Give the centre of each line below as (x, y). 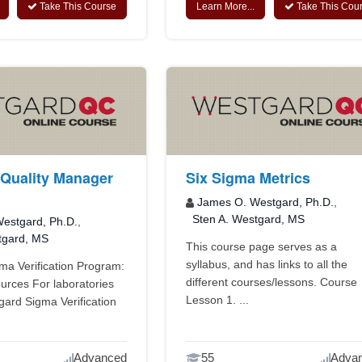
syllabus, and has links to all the (267, 265)
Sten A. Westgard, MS (249, 219)
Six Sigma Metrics (248, 178)
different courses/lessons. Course (272, 282)
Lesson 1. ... (218, 300)
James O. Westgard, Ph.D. (266, 202)
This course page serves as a (262, 247)
